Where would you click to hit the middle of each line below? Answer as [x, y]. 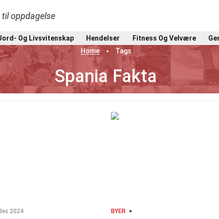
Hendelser [103, 38]
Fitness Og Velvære [164, 38]
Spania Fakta [106, 76]
